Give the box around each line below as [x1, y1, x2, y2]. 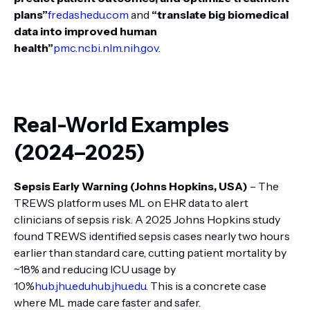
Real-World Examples [14, 112, 229, 138]
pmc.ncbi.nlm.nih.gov [53, 41, 158, 55]
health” [14, 41, 53, 55]
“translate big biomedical [152, 8, 289, 21]
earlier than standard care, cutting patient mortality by [14, 246, 286, 259]
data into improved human [14, 24, 157, 38]
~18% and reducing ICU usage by [14, 262, 176, 276]
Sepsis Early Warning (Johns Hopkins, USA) [14, 179, 248, 193]
